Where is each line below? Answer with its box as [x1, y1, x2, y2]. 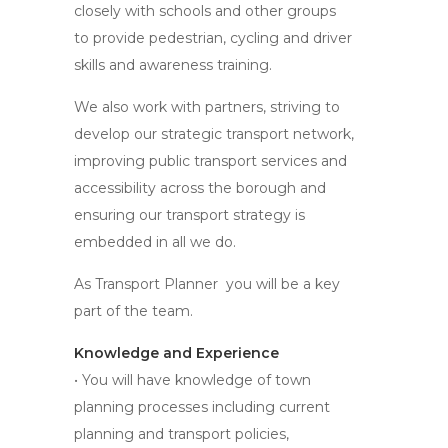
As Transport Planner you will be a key [74, 275, 340, 293]
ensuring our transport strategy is [74, 206, 305, 224]
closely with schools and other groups [74, 2, 336, 20]
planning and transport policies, [74, 425, 289, 443]
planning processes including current [74, 398, 330, 416]
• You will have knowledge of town [74, 371, 311, 389]
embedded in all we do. [74, 233, 236, 251]
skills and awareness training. [74, 56, 272, 74]
